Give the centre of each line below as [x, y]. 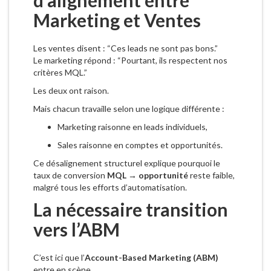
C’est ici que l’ [59, 258]
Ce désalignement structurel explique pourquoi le [127, 163]
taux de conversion [70, 175]
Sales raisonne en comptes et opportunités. [140, 145]
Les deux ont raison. [71, 91]
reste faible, [211, 175]
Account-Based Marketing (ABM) [152, 258]
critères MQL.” [60, 73]
